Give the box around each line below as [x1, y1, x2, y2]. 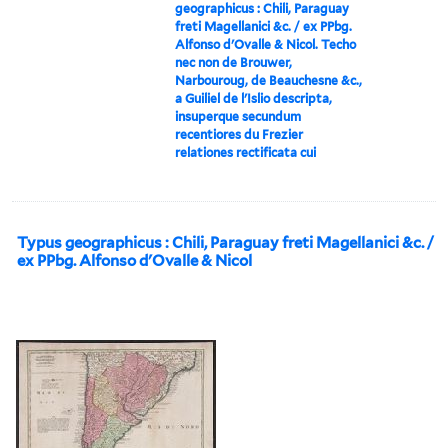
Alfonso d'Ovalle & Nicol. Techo [175, 36, 357, 52]
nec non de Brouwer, [175, 54, 293, 70]
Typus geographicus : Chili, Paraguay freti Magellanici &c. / [17, 233, 434, 252]
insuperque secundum [175, 108, 302, 124]
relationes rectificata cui [175, 144, 317, 160]
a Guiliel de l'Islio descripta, [175, 90, 333, 106]
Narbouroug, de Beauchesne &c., [175, 72, 363, 88]
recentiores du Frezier [175, 126, 304, 142]
